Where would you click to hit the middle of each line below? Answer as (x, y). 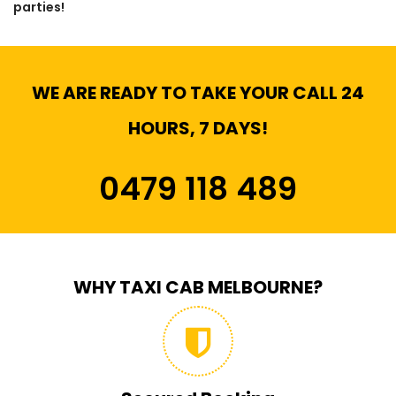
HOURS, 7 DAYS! (198, 129)
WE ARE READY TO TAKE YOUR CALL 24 (198, 93)
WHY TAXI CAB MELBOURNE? (198, 288)
